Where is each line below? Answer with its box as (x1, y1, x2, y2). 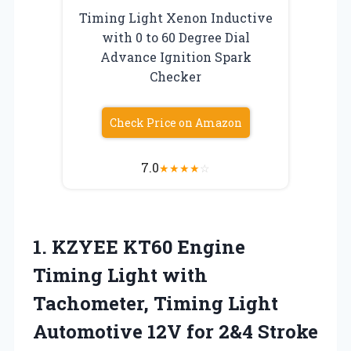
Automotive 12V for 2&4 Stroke (33, 318, 318, 344)
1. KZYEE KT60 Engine (33, 233, 245, 259)
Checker (150, 67, 201, 85)
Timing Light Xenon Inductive (78, 9, 273, 26)
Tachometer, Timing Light (33, 290, 278, 316)
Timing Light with (33, 262, 208, 288)
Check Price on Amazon (109, 114, 242, 130)
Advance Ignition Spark (100, 48, 251, 65)
